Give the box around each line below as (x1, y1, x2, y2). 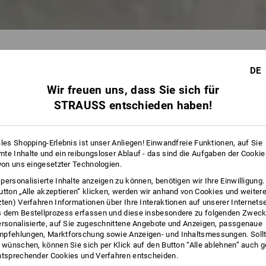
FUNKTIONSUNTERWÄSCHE (33, 58, 134, 67)
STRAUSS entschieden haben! (53, 98, 213, 112)
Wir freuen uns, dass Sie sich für (46, 83, 220, 97)
